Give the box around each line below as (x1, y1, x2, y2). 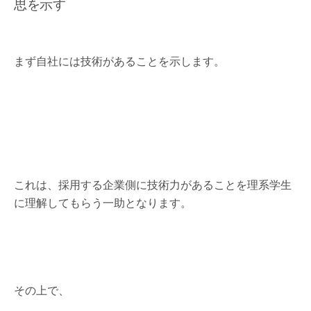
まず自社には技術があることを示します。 (14, 53, 225, 69)
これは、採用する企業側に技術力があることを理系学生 (14, 176, 292, 192)
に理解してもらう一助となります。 (14, 194, 192, 210)
